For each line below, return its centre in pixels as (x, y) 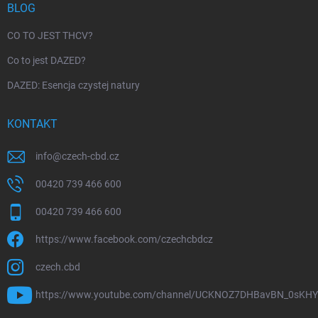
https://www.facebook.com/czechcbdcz (124, 240)
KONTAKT (32, 124)
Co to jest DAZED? (46, 61)
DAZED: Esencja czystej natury (73, 86)
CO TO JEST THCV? (50, 36)
